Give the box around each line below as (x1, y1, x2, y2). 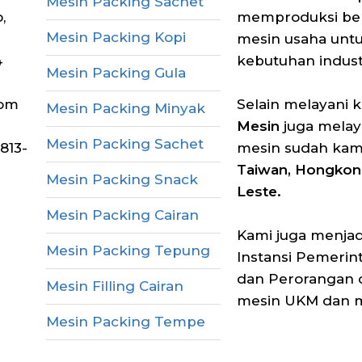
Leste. (237, 183, 282, 200)
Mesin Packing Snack (45, 170, 198, 187)
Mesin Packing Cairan (45, 206, 199, 223)
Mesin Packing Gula (45, 64, 186, 81)
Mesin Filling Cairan (45, 277, 183, 294)
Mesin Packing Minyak (45, 99, 205, 116)
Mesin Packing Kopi (45, 28, 186, 45)
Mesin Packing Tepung (45, 242, 210, 259)
